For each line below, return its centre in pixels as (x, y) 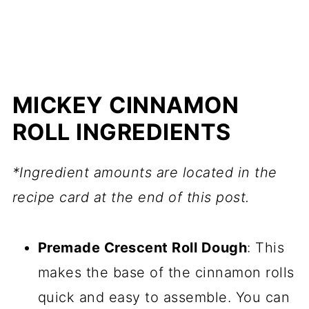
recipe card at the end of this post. (131, 197)
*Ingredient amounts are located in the (144, 172)
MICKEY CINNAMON (126, 105)
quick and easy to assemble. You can (164, 297)
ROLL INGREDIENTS (121, 132)
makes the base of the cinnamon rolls (166, 272)
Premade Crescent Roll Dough (142, 247)
